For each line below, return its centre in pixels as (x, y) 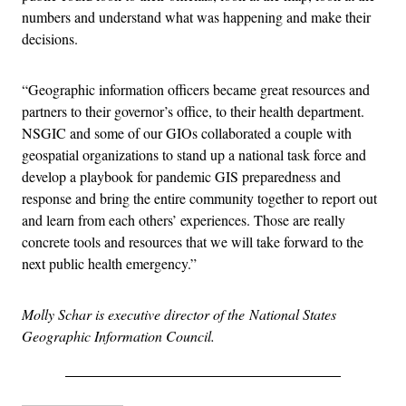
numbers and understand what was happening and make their (196, 16)
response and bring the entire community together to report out (199, 198)
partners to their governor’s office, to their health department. (193, 111)
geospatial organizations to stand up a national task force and (194, 154)
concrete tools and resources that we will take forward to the (193, 241)
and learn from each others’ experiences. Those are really (184, 219)
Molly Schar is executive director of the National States (179, 314)
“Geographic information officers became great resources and (196, 89)
